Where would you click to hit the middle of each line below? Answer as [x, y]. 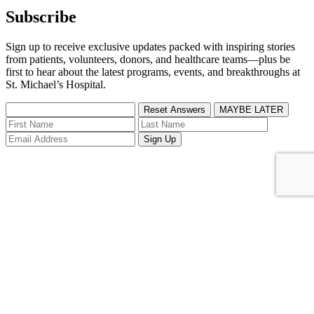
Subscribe [41, 16]
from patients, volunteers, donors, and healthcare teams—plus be [148, 59]
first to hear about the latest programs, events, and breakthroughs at [153, 71]
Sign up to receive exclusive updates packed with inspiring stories [150, 46]
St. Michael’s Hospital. [56, 84]
